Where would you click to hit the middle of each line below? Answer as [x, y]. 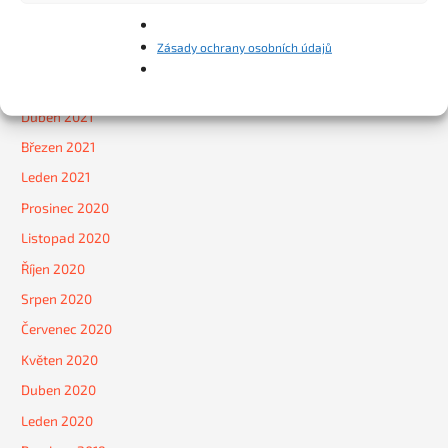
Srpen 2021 [55, 25]
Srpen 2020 [57, 298]
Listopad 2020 [66, 238]
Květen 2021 [58, 86]
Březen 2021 [58, 146]
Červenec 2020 [67, 329]
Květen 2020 [60, 359]
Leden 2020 [57, 420]
